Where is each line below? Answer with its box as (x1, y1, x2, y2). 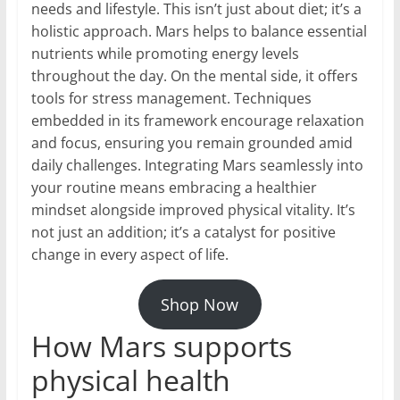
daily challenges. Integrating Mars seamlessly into (30, 155, 363, 176)
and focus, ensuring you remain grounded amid (30, 133, 353, 154)
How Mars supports (30, 327, 292, 366)
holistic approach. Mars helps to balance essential (30, 21, 367, 42)
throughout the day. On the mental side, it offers (30, 66, 358, 87)
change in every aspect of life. (30, 245, 229, 265)
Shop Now (161, 294, 239, 316)
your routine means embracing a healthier (30, 178, 317, 198)
